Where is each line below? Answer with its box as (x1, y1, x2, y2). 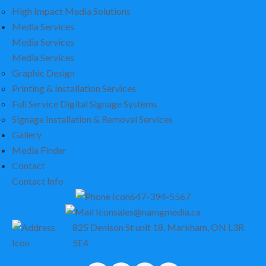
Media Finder (12, 144, 66, 156)
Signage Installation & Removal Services (12, 113, 173, 125)
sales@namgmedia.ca (113, 206, 201, 217)
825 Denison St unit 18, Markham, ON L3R (72, 221, 244, 233)
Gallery (12, 129, 42, 140)
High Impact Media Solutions (12, 5, 131, 17)
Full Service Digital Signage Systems (12, 98, 157, 109)
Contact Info (12, 175, 64, 186)
